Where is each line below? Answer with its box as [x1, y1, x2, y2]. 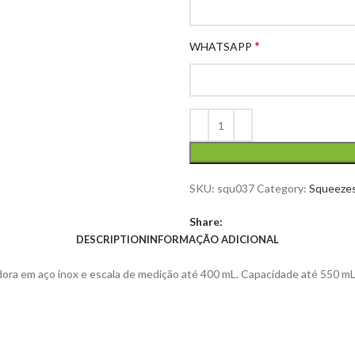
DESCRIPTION [76, 233, 147, 246]
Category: [257, 181, 307, 195]
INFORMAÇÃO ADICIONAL [147, 233, 279, 246]
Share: [189, 215, 223, 228]
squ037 [217, 181, 257, 195]
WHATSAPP [189, 40, 252, 53]
